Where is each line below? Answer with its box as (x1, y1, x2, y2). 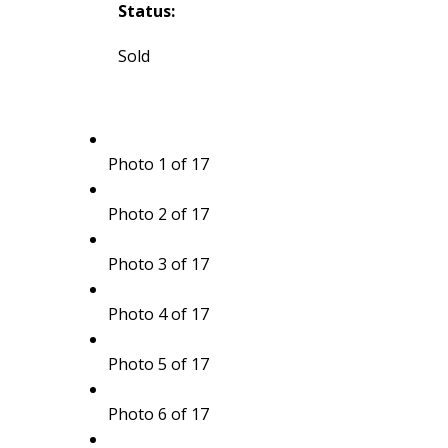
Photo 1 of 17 (107, 152, 209, 175)
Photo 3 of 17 (107, 252, 209, 275)
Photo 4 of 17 (107, 302, 209, 325)
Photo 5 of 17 (107, 352, 209, 375)
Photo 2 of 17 (107, 202, 209, 225)
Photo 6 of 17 (107, 402, 209, 425)
